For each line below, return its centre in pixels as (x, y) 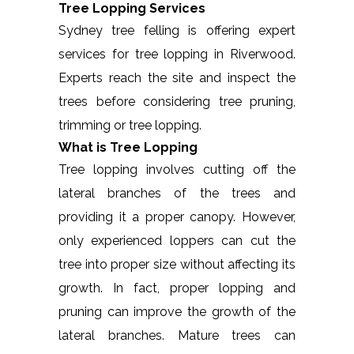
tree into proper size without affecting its (177, 264)
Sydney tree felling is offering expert (177, 30)
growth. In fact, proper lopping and (177, 288)
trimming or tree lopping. (130, 125)
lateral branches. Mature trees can (177, 335)
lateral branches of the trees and (177, 193)
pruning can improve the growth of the (177, 311)
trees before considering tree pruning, (177, 101)
